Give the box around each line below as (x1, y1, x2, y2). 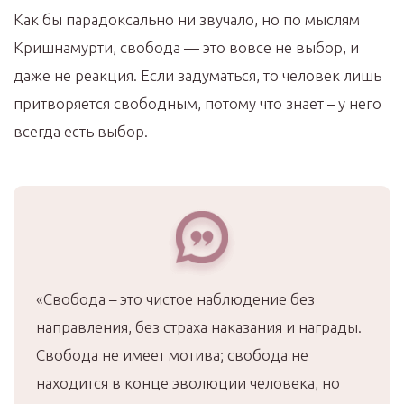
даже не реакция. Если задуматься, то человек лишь (14, 67, 381, 85)
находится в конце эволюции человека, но (36, 374, 340, 392)
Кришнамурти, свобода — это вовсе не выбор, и (14, 39, 359, 57)
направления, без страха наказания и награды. (36, 318, 362, 336)
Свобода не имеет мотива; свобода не (36, 346, 308, 364)
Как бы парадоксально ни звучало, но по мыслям (14, 11, 360, 29)
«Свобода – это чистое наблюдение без (36, 290, 315, 308)
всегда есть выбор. (14, 123, 148, 141)
